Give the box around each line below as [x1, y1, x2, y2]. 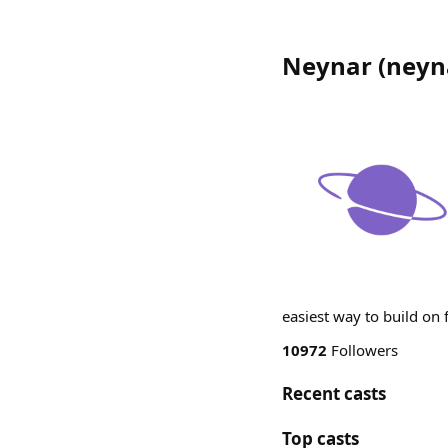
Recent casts [282, 382, 386, 405]
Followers [327, 340, 398, 360]
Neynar [282, 49, 372, 82]
